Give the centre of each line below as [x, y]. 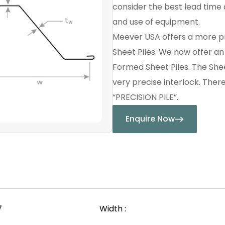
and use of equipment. [156, 22]
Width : [113, 209]
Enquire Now [150, 119]
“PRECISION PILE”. [145, 97]
